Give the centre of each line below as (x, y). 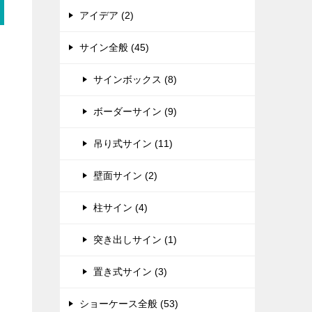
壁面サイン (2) (125, 175)
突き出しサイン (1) (135, 240)
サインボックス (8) (135, 79)
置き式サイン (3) (130, 272)
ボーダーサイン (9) (135, 111)
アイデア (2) (107, 15)
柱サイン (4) (120, 208)
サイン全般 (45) (114, 47)
